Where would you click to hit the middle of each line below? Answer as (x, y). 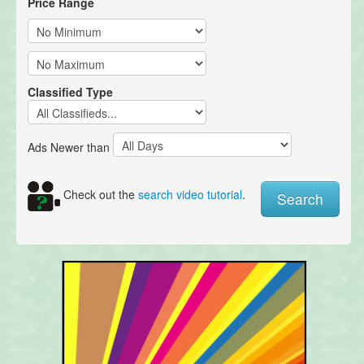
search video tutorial (190, 195)
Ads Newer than (70, 147)
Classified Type (70, 92)
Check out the (99, 195)
